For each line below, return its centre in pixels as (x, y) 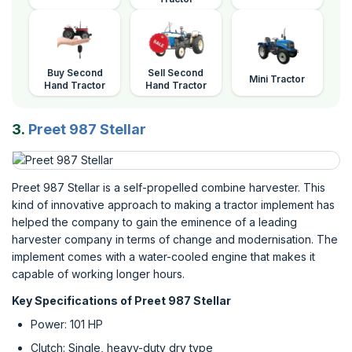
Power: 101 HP (67, 324)
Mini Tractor (277, 79)
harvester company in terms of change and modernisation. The (175, 239)
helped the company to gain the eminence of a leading (154, 222)
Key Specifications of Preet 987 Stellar (123, 301)
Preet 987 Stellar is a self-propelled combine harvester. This (169, 187)
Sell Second (176, 73)
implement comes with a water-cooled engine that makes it (163, 257)
